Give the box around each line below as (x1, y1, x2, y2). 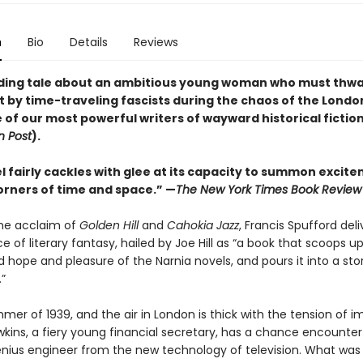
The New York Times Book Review (175, 181, 361, 198)
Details (69, 34, 108, 50)
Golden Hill (79, 217, 142, 233)
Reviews (133, 34, 178, 50)
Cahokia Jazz (163, 217, 239, 233)
